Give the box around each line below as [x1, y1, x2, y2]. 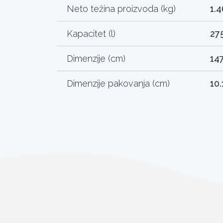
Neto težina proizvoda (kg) [67, 3, 176, 14]
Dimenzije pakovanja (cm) [67, 78, 170, 89]
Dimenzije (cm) [67, 53, 125, 64]
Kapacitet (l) [67, 28, 115, 39]
